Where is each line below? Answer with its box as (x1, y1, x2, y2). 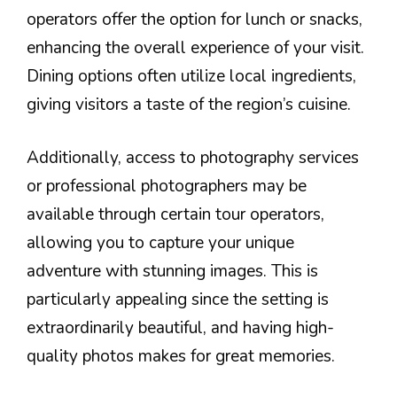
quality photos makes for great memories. (27, 345, 335, 369)
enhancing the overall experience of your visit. (27, 35, 364, 59)
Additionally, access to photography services (27, 146, 359, 170)
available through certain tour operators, (27, 203, 324, 227)
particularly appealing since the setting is (27, 288, 329, 312)
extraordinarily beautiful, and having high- (27, 316, 334, 340)
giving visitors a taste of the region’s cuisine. (27, 92, 351, 116)
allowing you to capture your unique (27, 231, 294, 255)
